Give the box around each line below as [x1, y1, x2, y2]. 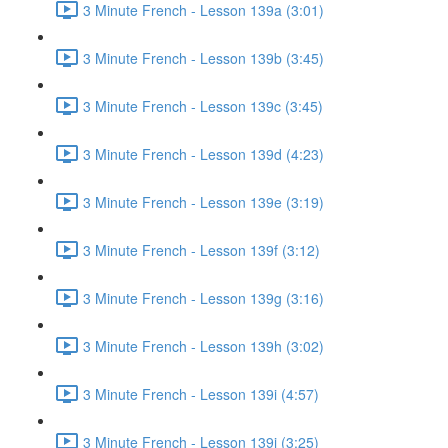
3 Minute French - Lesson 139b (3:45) [83, 47, 324, 68]
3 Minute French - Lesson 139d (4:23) [83, 143, 324, 164]
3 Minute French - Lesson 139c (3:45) [83, 95, 323, 116]
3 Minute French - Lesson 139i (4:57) [83, 383, 319, 404]
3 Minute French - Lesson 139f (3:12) [83, 239, 320, 260]
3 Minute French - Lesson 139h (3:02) [83, 335, 324, 356]
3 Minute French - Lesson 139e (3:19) [83, 191, 324, 212]
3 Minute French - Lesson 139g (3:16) [83, 287, 324, 308]
